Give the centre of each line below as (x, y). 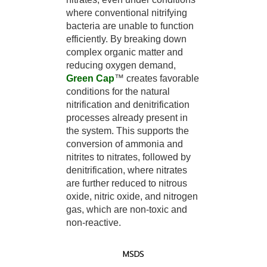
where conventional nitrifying (127, 13)
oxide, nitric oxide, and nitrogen (132, 196)
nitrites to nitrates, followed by (128, 157)
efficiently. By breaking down (126, 39)
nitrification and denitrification (128, 104)
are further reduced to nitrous (127, 183)
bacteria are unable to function (130, 26)
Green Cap (90, 78)
